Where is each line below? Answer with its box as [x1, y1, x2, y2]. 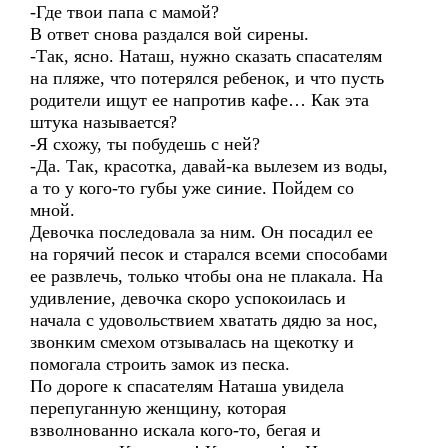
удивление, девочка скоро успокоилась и [30, 288, 346, 308]
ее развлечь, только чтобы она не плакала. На [30, 266, 383, 286]
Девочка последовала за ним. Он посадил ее [30, 222, 373, 242]
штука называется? [30, 112, 182, 132]
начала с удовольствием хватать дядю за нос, [30, 310, 378, 330]
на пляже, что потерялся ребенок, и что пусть [30, 68, 384, 88]
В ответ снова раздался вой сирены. [30, 24, 309, 44]
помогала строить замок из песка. [30, 354, 290, 374]
